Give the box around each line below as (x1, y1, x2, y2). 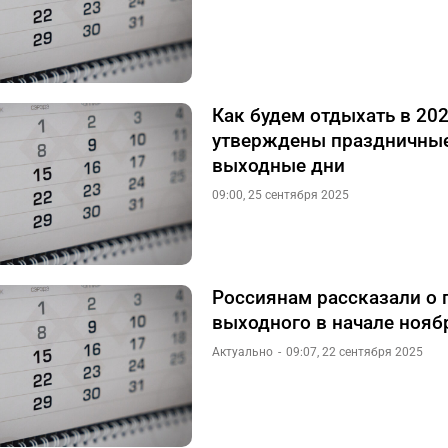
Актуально (212, 345, 273, 359)
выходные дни (212, 154, 345, 177)
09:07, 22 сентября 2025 (286, 345, 423, 359)
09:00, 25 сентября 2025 (212, 188, 349, 202)
